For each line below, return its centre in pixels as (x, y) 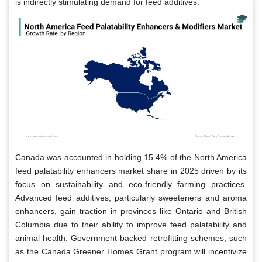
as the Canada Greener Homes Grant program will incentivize (131, 251)
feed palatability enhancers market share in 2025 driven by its (131, 170)
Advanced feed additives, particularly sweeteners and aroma (131, 197)
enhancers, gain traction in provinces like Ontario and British (131, 211)
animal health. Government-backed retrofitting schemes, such (131, 238)
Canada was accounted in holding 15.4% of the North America (131, 157)
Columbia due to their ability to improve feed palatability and (131, 224)
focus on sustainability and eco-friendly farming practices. (131, 184)
